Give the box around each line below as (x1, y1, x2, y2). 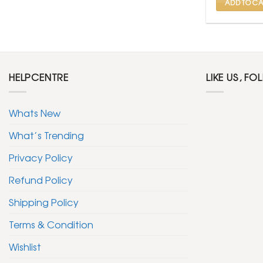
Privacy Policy (9, 150, 73, 164)
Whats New (9, 105, 60, 120)
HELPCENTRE (9, 70, 69, 85)
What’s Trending (9, 127, 84, 142)
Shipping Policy (9, 194, 79, 209)
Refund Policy (9, 172, 73, 187)
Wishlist (9, 239, 41, 254)
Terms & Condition (9, 217, 93, 231)
